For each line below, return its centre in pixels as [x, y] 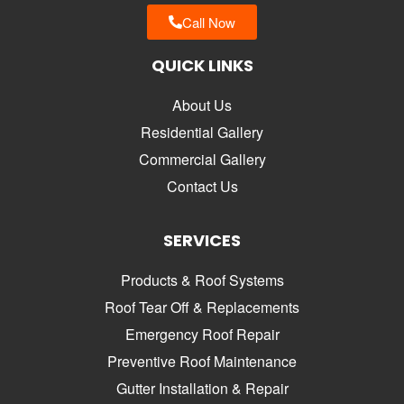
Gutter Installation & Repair [202, 388]
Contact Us [202, 186]
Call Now [209, 22]
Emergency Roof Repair [202, 334]
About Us [202, 105]
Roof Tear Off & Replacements [202, 307]
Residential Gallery [202, 132]
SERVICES [202, 240]
